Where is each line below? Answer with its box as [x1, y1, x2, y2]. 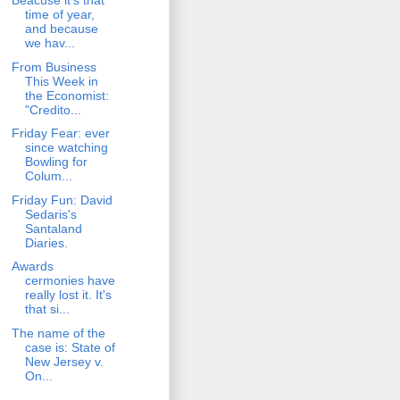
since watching [24, 140, 108, 155]
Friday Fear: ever [11, 126, 110, 141]
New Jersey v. [24, 354, 104, 369]
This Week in [24, 73, 98, 88]
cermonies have [24, 273, 115, 288]
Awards [11, 259, 54, 274]
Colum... [24, 169, 72, 184]
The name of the [11, 325, 105, 340]
